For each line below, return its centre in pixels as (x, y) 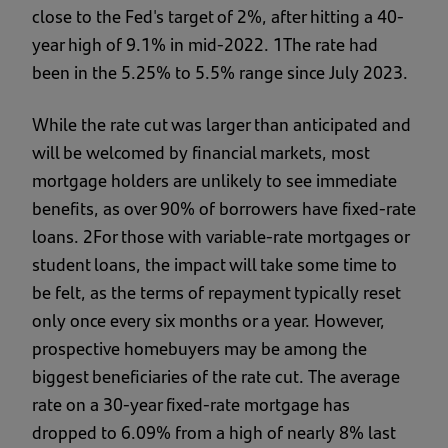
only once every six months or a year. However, (208, 320)
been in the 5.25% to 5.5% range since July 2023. (220, 72)
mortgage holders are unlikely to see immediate (214, 180)
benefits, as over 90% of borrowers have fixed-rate (224, 208)
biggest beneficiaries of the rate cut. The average (216, 376)
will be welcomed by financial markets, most (200, 152)
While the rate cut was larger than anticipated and (221, 124)
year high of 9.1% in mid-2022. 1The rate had (205, 44)
